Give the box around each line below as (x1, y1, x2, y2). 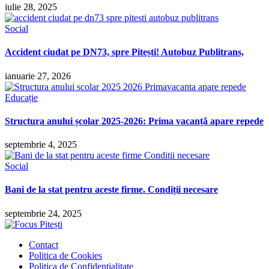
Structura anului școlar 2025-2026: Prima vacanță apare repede (5, 115, 264, 126)
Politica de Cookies (29, 250, 102, 261)
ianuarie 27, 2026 (5, 70, 71, 81)
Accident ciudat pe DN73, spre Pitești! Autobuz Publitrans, (5, 47, 244, 58)
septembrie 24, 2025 (5, 208, 82, 219)
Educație (5, 92, 38, 103)
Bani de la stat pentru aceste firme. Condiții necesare (5, 184, 218, 195)
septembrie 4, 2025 (5, 139, 77, 150)
